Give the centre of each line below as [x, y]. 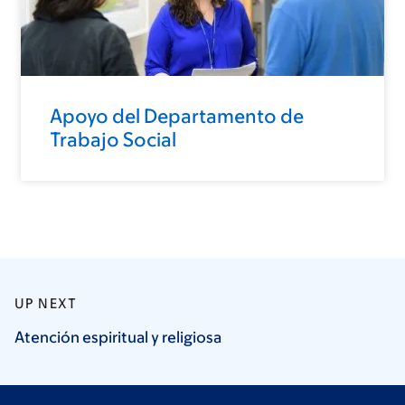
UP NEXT [46, 303]
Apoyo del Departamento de [177, 116]
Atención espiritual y [88, 337]
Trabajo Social [113, 139]
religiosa [192, 337]
